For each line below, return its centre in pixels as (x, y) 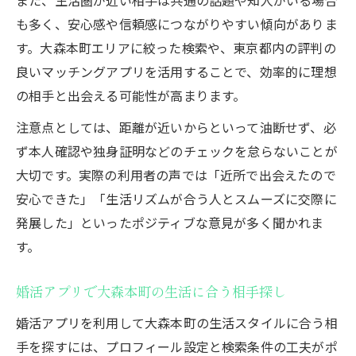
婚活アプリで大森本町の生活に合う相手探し (151, 292)
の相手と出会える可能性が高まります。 (131, 95)
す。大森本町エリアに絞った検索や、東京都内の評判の (176, 47)
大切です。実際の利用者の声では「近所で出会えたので (176, 174)
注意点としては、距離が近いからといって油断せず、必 (176, 127)
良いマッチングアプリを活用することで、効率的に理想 (176, 71)
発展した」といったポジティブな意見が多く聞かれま (170, 222)
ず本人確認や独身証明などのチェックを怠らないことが (177, 151)
